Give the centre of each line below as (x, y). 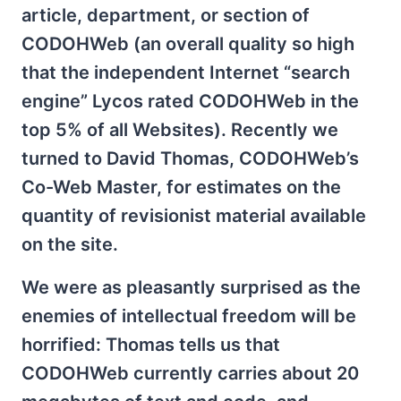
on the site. (70, 244)
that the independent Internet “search (186, 72)
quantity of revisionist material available (194, 215)
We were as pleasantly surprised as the (191, 287)
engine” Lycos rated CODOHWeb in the (190, 101)
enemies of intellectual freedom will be (189, 316)
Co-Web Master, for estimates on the (181, 187)
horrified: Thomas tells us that (151, 344)
